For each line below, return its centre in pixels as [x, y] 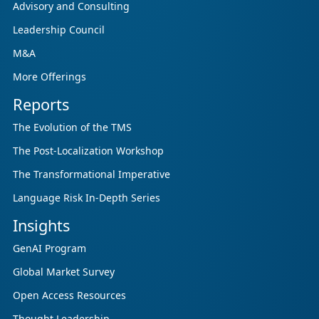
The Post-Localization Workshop [88, 150]
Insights [41, 225]
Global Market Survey [64, 271]
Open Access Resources [69, 295]
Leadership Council [59, 29]
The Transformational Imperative [91, 174]
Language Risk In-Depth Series [87, 197]
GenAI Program [49, 248]
